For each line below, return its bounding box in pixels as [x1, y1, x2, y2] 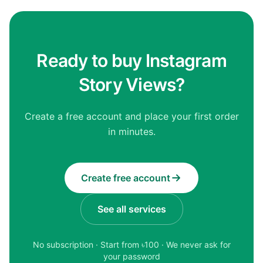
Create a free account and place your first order [24, 110, 239, 122]
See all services [97, 203, 166, 215]
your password [103, 251, 160, 261]
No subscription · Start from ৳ [32, 240, 144, 249]
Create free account [81, 172, 170, 184]
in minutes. [107, 126, 156, 137]
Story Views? [78, 74, 185, 95]
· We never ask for [159, 240, 231, 249]
